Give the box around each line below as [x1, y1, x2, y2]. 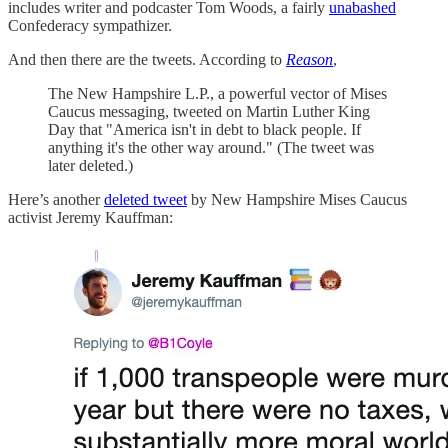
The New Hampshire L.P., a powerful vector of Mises [48, 84, 387, 102]
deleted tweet [104, 190, 187, 208]
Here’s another [8, 190, 104, 208]
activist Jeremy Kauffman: [8, 208, 173, 226]
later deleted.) [48, 156, 133, 174]
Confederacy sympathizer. [8, 16, 172, 34]
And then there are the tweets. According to [8, 50, 286, 68]
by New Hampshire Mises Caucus [187, 190, 407, 208]
